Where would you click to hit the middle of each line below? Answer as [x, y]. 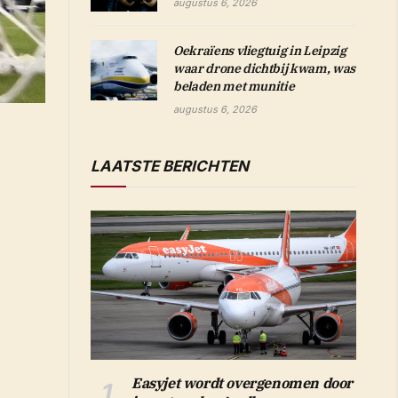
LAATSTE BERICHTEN [170, 167]
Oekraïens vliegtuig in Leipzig [260, 51]
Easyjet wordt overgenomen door [243, 383]
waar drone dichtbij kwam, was [264, 69]
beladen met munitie [234, 87]
